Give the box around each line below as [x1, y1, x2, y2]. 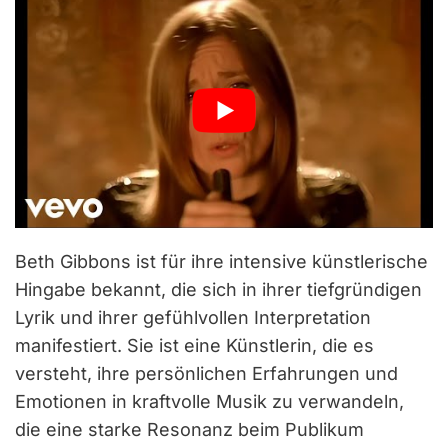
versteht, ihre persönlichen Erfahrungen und [15, 362, 398, 384]
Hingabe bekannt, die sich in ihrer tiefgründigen [15, 278, 422, 300]
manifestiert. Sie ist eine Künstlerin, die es [15, 334, 374, 356]
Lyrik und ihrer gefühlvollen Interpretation [15, 306, 371, 328]
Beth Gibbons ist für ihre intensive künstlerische [15, 250, 428, 272]
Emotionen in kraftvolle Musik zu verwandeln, [15, 390, 404, 412]
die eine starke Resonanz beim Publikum [15, 418, 364, 440]
